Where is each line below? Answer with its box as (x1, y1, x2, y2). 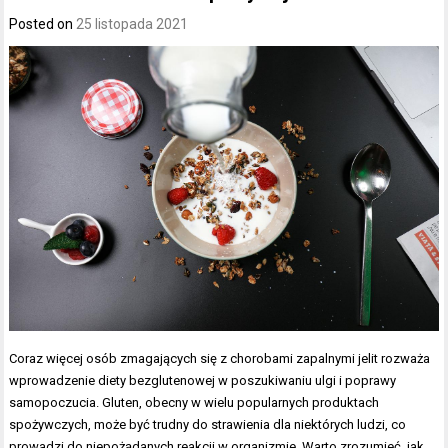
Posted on (9, 15, 77, 32)
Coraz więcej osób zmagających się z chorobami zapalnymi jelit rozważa (9, 351, 431, 367)
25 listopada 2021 (76, 15, 189, 32)
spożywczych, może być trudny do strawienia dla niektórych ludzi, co (9, 417, 407, 433)
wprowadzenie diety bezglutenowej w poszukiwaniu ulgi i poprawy (9, 373, 397, 389)
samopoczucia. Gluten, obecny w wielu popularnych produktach (9, 395, 380, 411)
